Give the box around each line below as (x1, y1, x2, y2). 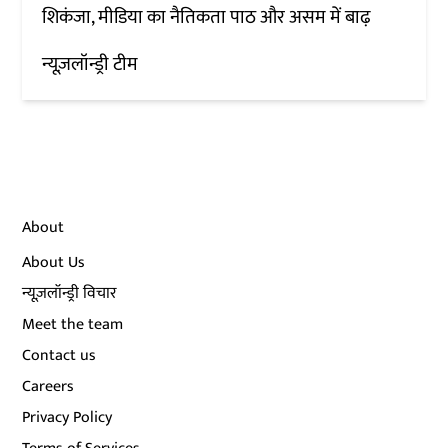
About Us (22, 249, 86, 277)
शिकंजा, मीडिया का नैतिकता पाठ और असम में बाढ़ (42, 2, 372, 34)
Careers (22, 373, 75, 401)
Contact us (22, 342, 97, 370)
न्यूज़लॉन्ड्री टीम (42, 49, 139, 81)
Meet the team (22, 311, 124, 339)
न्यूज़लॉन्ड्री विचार (22, 280, 118, 308)
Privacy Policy (22, 404, 113, 432)
